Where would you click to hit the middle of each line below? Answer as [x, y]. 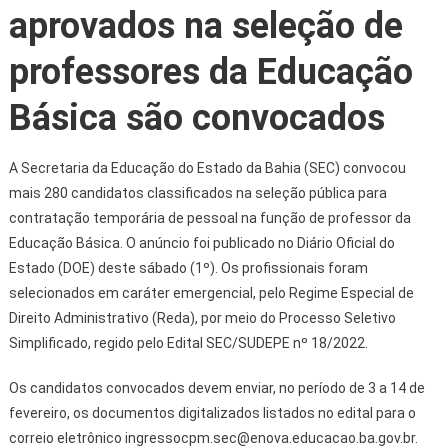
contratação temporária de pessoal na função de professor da [209, 217]
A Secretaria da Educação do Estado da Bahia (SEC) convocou [207, 167]
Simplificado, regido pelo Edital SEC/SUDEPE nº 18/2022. [188, 342]
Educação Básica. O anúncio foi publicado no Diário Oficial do [201, 242]
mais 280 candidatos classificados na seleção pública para [197, 192]
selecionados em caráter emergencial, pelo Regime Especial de [211, 292]
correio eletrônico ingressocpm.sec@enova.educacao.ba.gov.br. [213, 437]
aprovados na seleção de [205, 25]
